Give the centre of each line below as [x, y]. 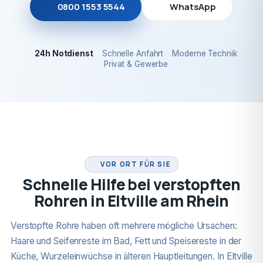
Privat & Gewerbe [136, 64]
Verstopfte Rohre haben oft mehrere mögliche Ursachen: [124, 226]
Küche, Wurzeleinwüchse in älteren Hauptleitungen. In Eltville [131, 256]
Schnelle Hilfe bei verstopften [131, 184]
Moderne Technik [205, 53]
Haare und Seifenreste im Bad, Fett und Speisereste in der [126, 241]
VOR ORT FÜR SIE [136, 164]
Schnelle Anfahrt [133, 53]
